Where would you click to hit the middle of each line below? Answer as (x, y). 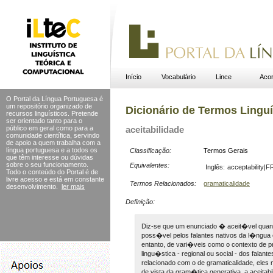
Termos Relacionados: (163, 183)
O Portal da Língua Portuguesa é (55, 99)
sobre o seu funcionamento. (47, 165)
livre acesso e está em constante (55, 179)
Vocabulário (178, 77)
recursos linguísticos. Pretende (52, 113)
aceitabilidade (155, 130)
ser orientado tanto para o (44, 121)
